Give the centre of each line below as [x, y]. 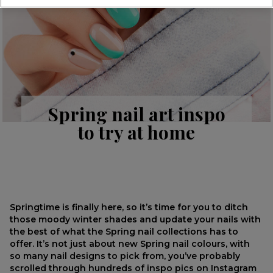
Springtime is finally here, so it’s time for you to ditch [129, 207]
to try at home [136, 132]
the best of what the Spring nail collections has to [124, 232]
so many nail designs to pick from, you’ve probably [125, 256]
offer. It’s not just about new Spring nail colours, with [130, 244]
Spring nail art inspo [136, 114]
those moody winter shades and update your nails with [136, 219]
